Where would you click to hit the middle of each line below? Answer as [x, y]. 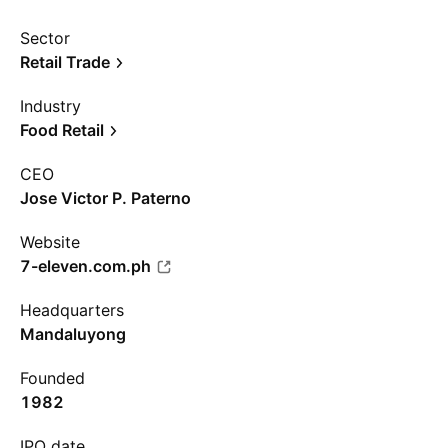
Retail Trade [65, 62]
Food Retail [62, 130]
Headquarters [72, 310]
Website [50, 242]
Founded [52, 378]
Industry [50, 106]
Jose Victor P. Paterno [105, 198]
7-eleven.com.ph [85, 266]
